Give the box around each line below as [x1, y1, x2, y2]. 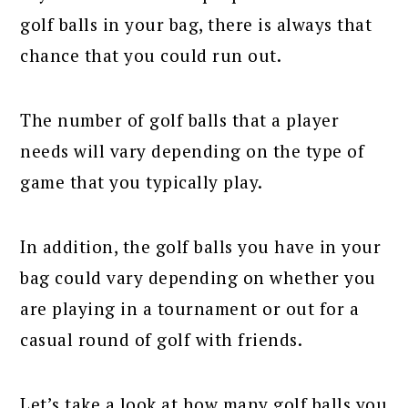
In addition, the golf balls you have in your [20, 234, 382, 258]
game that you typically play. [20, 169, 263, 193]
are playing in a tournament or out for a [20, 296, 360, 320]
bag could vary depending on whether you [20, 265, 376, 289]
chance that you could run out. [20, 43, 282, 66]
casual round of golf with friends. [20, 327, 303, 351]
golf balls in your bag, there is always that [20, 12, 372, 36]
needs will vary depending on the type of [20, 138, 365, 162]
